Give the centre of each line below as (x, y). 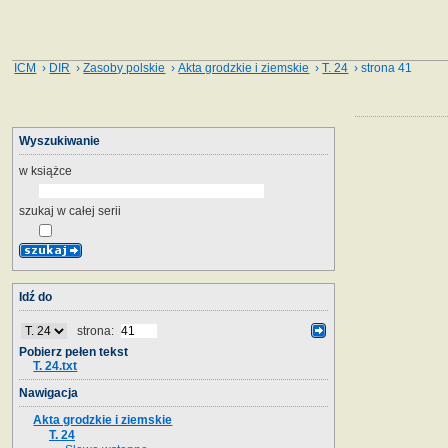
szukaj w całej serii (70, 210)
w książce (45, 170)
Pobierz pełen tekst (73, 351)
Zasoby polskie (124, 68)
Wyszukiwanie (59, 140)
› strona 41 (380, 68)
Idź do (35, 296)
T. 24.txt (55, 365)
